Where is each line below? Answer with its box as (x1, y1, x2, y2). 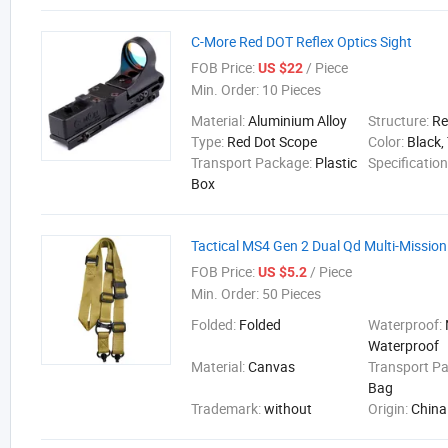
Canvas (248, 357, 295, 376)
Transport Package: (191, 153, 315, 172)
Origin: (368, 399, 412, 418)
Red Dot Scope (227, 132, 317, 151)
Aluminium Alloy (248, 111, 347, 130)
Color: (368, 132, 408, 151)
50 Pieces (259, 284, 321, 303)
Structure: (368, 111, 433, 130)
